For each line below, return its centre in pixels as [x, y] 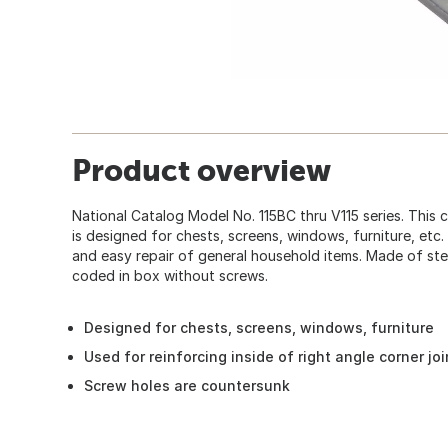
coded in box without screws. [170, 275]
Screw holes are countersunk [187, 385]
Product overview [201, 169]
